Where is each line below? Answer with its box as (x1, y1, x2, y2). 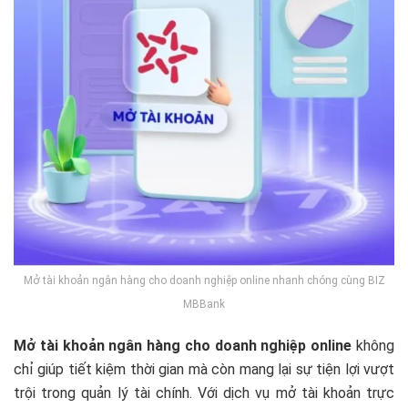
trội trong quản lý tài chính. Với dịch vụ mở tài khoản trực (14, 383, 394, 402)
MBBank (183, 297, 225, 311)
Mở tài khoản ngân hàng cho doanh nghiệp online (14, 336, 352, 354)
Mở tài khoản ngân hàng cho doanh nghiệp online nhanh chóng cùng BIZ (23, 273, 385, 287)
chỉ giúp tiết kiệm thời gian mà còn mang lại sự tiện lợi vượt (14, 360, 394, 378)
